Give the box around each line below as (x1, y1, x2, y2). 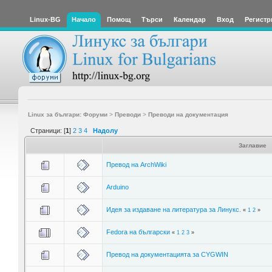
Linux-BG (30, 16, 61, 23)
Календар (174, 16, 206, 23)
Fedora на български (106, 228, 170, 236)
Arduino (106, 183, 129, 191)
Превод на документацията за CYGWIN (106, 250, 228, 258)
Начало (72, 16, 96, 23)
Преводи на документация (148, 110, 228, 118)
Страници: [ (30, 126, 66, 134)
